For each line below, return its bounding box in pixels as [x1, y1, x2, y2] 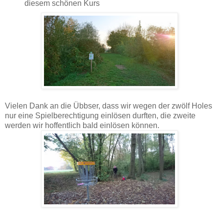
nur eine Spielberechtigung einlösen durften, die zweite [5, 111, 196, 120]
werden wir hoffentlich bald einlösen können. [5, 121, 159, 130]
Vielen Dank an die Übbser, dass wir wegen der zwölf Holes [5, 102, 212, 110]
